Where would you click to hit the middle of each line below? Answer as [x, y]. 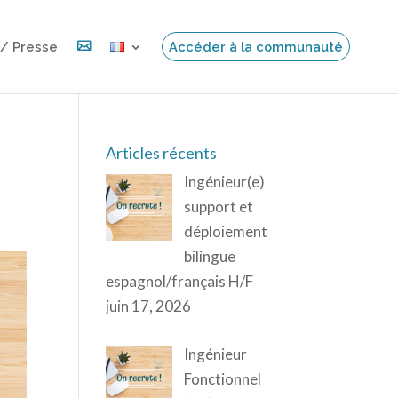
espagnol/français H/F [180, 281]
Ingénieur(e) [224, 182]
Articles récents [162, 153]
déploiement [225, 231]
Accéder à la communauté [255, 47]
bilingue [209, 256]
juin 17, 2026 [149, 306]
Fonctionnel [222, 378]
